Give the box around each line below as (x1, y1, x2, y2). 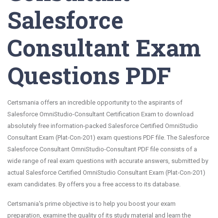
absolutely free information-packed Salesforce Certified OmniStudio (7, 122, 198, 129)
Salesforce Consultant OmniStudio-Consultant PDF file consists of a (7, 145, 197, 153)
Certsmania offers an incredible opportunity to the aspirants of (7, 99, 182, 106)
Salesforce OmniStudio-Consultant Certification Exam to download (7, 110, 194, 118)
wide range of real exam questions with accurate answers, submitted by (7, 157, 208, 164)
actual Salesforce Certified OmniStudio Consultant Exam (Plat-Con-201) (7, 169, 205, 176)
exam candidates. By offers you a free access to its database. (7, 181, 181, 188)
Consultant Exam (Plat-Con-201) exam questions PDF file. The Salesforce (7, 134, 209, 141)
